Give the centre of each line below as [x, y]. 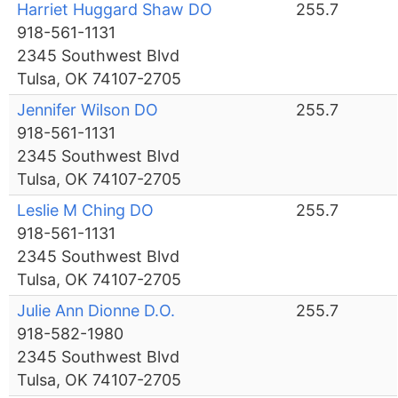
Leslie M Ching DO [86, 211]
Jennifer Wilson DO [88, 110]
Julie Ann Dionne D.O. [96, 311]
